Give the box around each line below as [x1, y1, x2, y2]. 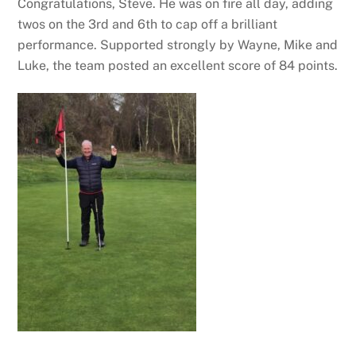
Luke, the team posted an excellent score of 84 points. [17, 58, 339, 74]
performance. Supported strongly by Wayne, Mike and [17, 37, 339, 53]
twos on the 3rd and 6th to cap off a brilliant [17, 17, 278, 33]
